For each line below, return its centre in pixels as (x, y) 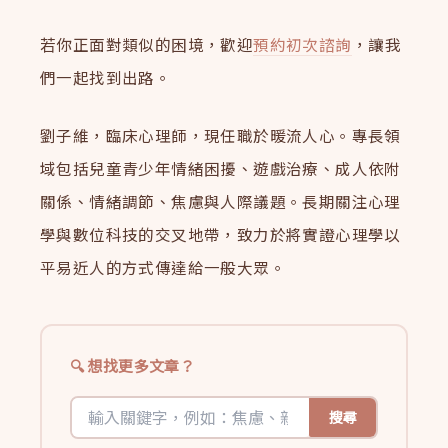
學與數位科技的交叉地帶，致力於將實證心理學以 (220, 234)
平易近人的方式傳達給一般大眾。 (163, 267)
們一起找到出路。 (106, 77)
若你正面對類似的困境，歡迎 (147, 44)
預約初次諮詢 (302, 44)
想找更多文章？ (141, 365)
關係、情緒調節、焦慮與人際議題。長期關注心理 (220, 201)
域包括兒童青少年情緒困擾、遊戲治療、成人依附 (220, 168)
